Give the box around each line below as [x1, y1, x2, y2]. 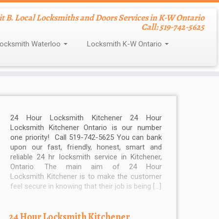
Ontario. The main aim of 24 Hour [10, 162, 162, 172]
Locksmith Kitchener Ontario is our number [10, 123, 162, 132]
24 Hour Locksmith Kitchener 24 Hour [10, 113, 162, 123]
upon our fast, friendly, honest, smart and [10, 143, 162, 152]
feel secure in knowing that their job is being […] [10, 182, 162, 191]
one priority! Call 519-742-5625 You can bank [10, 133, 162, 142]
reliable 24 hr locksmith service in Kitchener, [10, 153, 162, 162]
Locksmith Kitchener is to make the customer [10, 172, 162, 181]
